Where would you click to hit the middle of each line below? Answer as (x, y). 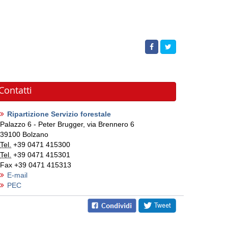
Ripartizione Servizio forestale (59, 114)
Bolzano (35, 134)
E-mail (17, 175)
